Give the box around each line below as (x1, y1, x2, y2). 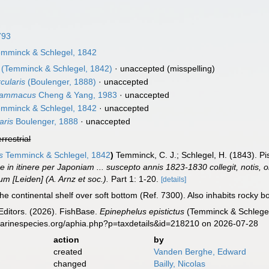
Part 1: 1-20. (109, 174, 159, 184)
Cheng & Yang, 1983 (36, 90, 118, 100)
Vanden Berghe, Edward (153, 247, 246, 256)
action (53, 235, 79, 244)
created (53, 247, 82, 256)
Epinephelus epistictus (100, 207, 185, 216)
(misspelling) (165, 64, 216, 73)
